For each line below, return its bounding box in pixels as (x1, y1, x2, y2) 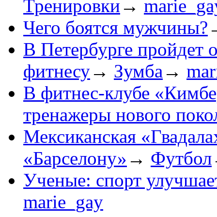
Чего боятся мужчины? (23, 17, 208, 38)
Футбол (151, 148, 212, 169)
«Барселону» (23, 148, 127, 169)
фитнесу (23, 61, 90, 82)
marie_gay (23, 191, 103, 213)
